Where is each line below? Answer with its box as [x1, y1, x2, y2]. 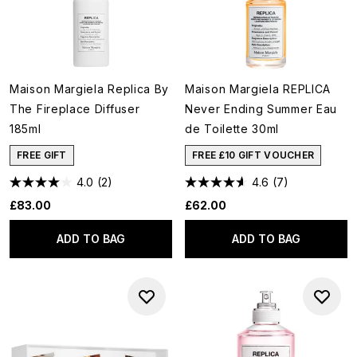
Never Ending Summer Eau [185, 102, 338, 116]
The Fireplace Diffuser [10, 102, 140, 116]
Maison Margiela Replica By [10, 82, 170, 96]
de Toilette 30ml [185, 122, 280, 135]
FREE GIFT [17, 149, 67, 161]
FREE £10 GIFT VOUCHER [192, 149, 315, 161]
